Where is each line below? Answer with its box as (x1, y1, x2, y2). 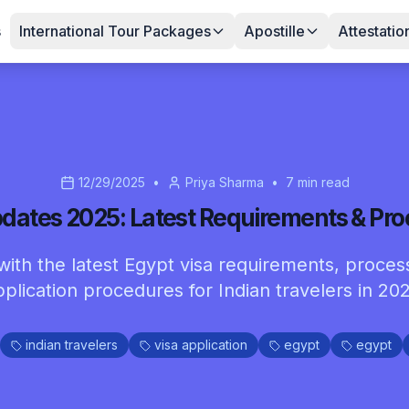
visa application (154, 337, 247, 352)
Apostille (243, 22, 305, 40)
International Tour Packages (18, 22, 211, 40)
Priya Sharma (184, 174, 264, 190)
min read (293, 174, 350, 190)
